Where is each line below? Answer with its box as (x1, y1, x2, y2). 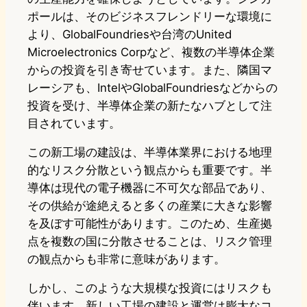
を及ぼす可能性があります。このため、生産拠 (27, 217, 272, 231)
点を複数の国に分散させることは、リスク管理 (27, 234, 272, 249)
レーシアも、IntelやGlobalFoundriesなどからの (27, 81, 278, 95)
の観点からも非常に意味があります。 (27, 252, 225, 267)
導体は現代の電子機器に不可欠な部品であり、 (27, 181, 272, 195)
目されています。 (27, 116, 121, 131)
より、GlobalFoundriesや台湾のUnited (27, 27, 232, 42)
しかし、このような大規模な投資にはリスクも (27, 281, 272, 295)
